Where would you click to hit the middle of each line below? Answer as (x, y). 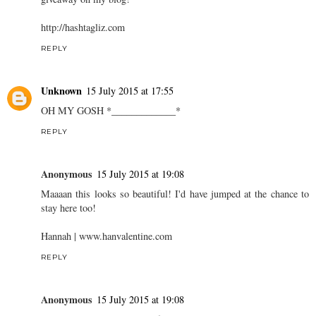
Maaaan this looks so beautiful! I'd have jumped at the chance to (175, 194)
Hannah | (60, 236)
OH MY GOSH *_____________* (111, 111)
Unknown (61, 91)
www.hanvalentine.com (126, 236)
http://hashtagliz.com (83, 28)
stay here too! (68, 208)
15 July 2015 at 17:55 (130, 91)
